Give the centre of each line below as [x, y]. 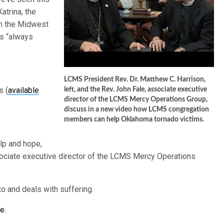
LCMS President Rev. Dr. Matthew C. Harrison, [135, 79]
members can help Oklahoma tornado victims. [134, 119]
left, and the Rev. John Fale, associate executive [135, 89]
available [24, 90]
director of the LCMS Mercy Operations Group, [136, 99]
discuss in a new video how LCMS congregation [136, 109]
